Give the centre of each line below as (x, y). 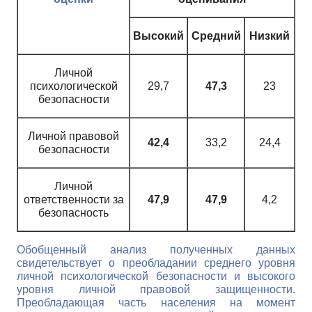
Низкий (270, 36)
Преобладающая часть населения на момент (156, 302)
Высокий (158, 36)
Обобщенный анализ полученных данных (156, 249)
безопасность (73, 212)
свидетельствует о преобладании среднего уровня (156, 263)
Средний (216, 36)
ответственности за (73, 199)
